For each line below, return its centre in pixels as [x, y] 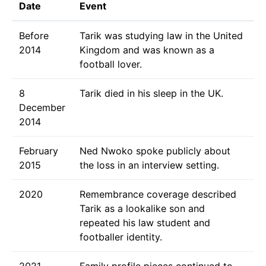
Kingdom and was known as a [147, 50]
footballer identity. [121, 237]
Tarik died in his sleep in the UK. [151, 93]
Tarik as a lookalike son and [142, 208]
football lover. [111, 64]
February [39, 151]
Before [34, 35]
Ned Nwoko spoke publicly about [155, 151]
